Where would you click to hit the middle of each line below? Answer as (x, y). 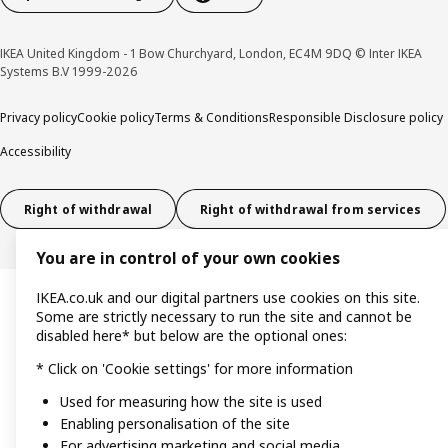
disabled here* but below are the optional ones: (191, 336)
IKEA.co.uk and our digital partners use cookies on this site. (228, 298)
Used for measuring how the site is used (191, 402)
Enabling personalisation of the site (175, 424)
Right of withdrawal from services (311, 209)
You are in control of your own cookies (188, 259)
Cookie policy (115, 117)
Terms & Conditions (211, 117)
